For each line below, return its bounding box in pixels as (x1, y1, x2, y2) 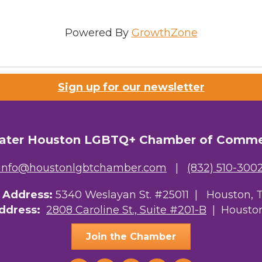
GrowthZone (131, 26, 198, 40)
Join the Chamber (85, 231, 176, 243)
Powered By (64, 26, 132, 40)
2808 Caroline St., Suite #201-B (46, 204, 206, 217)
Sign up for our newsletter (57, 81, 205, 94)
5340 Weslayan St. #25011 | (55, 188, 206, 202)
